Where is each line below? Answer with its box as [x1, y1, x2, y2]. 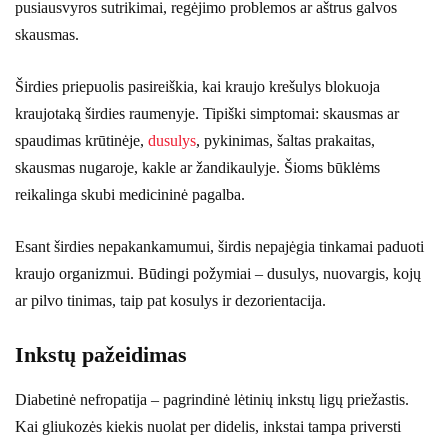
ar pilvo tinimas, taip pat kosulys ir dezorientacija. [15, 291, 326, 309]
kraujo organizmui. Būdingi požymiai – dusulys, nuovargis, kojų [15, 264, 421, 282]
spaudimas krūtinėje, [15, 131, 148, 149]
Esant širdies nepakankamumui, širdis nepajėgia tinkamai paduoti [15, 237, 424, 255]
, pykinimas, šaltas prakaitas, [196, 131, 375, 149]
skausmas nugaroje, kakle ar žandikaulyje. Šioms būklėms [15, 158, 380, 176]
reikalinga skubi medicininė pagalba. [15, 185, 245, 203]
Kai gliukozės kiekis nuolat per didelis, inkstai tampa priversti [15, 417, 401, 435]
